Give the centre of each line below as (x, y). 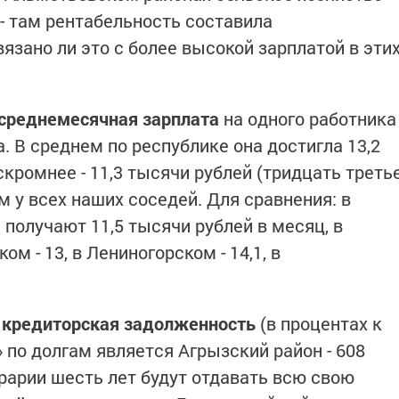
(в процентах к (319, 323)
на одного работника (308, 118)
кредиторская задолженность (129, 323)
